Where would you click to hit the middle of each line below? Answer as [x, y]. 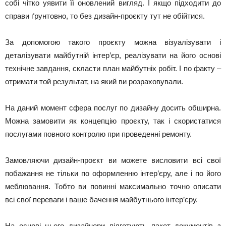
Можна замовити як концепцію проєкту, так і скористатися [113, 121]
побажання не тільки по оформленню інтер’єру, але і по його [113, 173]
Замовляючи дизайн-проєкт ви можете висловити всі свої [113, 160]
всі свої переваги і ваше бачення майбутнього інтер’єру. [101, 200]
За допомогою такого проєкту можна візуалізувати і [113, 42]
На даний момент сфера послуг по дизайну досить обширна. [113, 108]
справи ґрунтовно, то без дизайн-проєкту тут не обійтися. [105, 16]
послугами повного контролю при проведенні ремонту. [98, 134]
